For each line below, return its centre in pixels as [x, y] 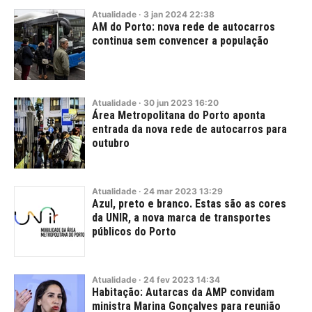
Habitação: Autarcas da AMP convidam [183, 292]
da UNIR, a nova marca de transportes [181, 218]
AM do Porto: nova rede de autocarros [184, 27]
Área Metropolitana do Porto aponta [179, 115]
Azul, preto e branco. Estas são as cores [189, 204]
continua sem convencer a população [180, 41]
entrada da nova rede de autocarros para [189, 129]
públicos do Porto [134, 232]
